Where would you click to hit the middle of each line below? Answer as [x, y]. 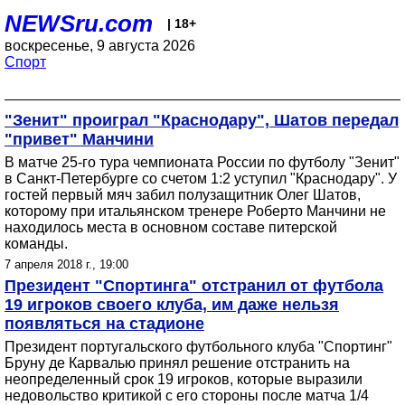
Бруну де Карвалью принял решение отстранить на [177, 363]
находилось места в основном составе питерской [171, 227]
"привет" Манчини [79, 139]
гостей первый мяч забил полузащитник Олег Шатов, [183, 195]
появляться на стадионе [104, 324]
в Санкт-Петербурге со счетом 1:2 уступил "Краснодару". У [201, 179]
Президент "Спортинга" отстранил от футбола [194, 286]
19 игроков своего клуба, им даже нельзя [172, 305]
